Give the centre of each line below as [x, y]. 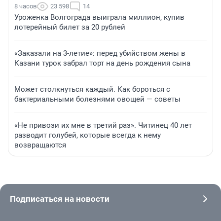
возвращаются [40, 145]
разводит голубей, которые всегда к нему [88, 135]
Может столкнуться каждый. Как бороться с [92, 89]
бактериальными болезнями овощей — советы [97, 99]
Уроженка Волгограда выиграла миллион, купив [99, 17]
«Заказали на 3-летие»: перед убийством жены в [100, 53]
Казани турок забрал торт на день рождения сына [102, 63]
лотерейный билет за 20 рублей [70, 27]
